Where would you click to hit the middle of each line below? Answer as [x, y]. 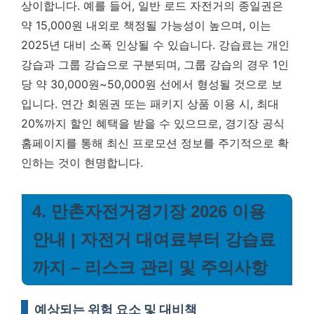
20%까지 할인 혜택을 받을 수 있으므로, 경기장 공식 [153, 123]
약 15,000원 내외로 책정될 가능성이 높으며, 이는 [146, 25]
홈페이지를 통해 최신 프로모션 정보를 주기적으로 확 [155, 143]
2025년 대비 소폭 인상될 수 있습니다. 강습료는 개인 [155, 45]
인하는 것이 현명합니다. [82, 163]
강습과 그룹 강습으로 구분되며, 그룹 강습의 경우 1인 [155, 64]
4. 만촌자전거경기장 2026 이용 [149, 211]
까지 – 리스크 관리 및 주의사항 [150, 267]
